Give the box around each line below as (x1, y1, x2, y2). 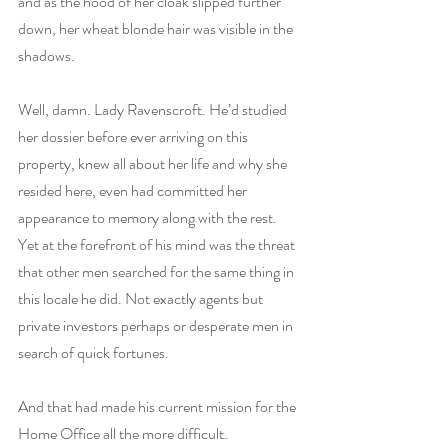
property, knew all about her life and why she (18, 152, 290, 175)
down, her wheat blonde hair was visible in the (18, 17, 296, 40)
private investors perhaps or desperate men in (18, 314, 296, 337)
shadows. (18, 44, 75, 67)
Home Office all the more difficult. (18, 422, 228, 445)
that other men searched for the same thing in (18, 260, 297, 283)
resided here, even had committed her (18, 179, 250, 202)
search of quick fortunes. (18, 341, 169, 364)
